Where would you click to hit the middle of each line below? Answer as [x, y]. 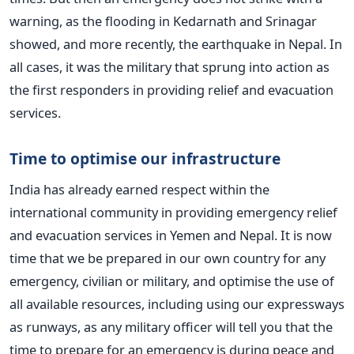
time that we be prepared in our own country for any [168, 258]
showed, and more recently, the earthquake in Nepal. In [176, 43]
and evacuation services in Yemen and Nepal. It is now [171, 235]
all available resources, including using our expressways [177, 303]
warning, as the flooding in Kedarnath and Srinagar [163, 21]
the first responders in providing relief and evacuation [171, 89]
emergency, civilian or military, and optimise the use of [172, 281]
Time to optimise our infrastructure [145, 158]
